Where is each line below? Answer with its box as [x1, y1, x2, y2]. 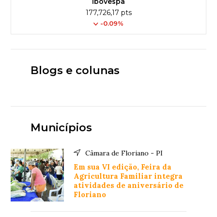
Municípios [30, 121, 92, 135]
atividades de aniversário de [74, 181, 184, 190]
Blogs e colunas [30, 64, 120, 77]
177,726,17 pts [85, 8, 132, 17]
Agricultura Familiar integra [74, 171, 183, 181]
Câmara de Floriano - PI [85, 149, 163, 158]
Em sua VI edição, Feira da [74, 162, 172, 172]
